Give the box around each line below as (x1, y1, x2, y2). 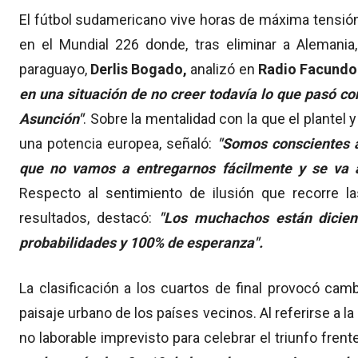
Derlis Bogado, (90, 61, 188, 78)
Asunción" (19, 110, 83, 128)
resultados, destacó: (19, 209, 159, 227)
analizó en (187, 61, 258, 78)
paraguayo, (19, 61, 91, 78)
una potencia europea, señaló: (19, 135, 217, 153)
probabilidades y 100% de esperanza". (19, 234, 263, 252)
